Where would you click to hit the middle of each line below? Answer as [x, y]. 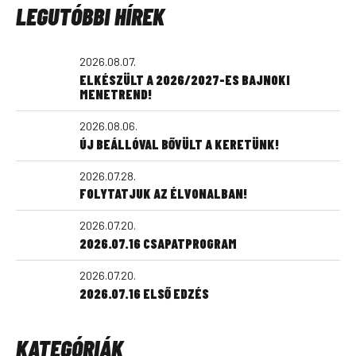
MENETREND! [116, 93]
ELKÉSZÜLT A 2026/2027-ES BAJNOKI [185, 79]
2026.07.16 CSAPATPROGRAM [158, 243]
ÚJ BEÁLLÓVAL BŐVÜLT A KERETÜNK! [179, 143]
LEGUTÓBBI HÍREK [90, 16]
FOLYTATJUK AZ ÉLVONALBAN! [163, 193]
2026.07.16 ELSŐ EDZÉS [144, 293]
